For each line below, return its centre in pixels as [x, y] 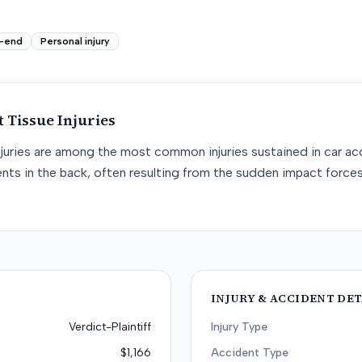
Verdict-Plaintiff [110, 327]
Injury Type [239, 327]
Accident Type [250, 353]
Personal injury [75, 41]
